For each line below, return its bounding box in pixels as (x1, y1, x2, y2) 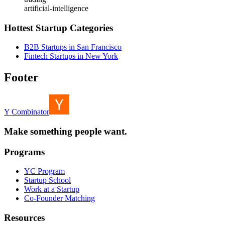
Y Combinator (4, 107, 49, 117)
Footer (4, 71, 39, 84)
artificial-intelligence (24, 4, 88, 13)
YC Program (24, 167, 65, 176)
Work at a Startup (24, 185, 79, 194)
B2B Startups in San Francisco (24, 43, 122, 52)
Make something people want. (4, 126, 127, 137)
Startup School (24, 176, 71, 185)
